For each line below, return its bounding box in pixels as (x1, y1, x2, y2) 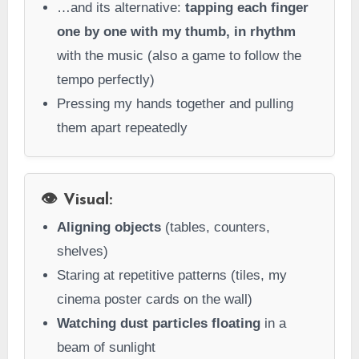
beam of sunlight (56, 340, 155, 356)
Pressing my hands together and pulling (56, 95, 293, 111)
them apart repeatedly (56, 119, 188, 135)
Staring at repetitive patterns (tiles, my (56, 268, 287, 284)
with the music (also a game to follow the (56, 47, 301, 63)
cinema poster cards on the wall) (56, 292, 252, 308)
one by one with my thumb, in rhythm (56, 23, 296, 39)
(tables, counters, (160, 220, 270, 236)
